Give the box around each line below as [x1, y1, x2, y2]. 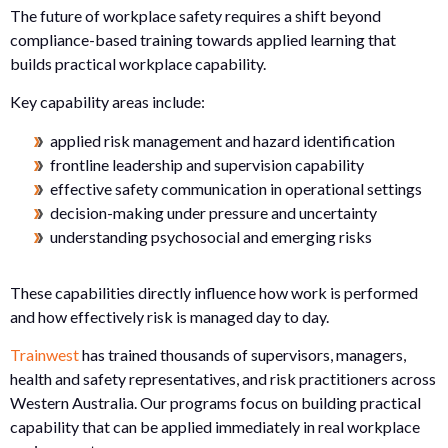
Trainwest [10, 345, 79, 365]
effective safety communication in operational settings [50, 178, 422, 198]
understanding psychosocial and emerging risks [50, 226, 372, 246]
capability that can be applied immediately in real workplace [10, 417, 420, 437]
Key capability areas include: [10, 92, 205, 112]
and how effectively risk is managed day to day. [10, 306, 329, 326]
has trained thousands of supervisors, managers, [79, 345, 406, 365]
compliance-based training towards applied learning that [10, 30, 396, 50]
